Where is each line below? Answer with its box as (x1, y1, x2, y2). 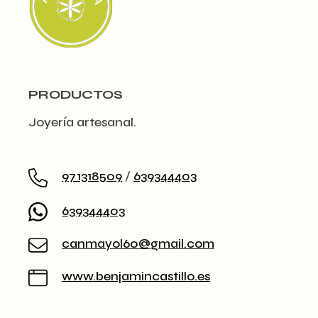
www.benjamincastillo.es (62, 268, 210, 284)
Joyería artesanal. (28, 114, 136, 130)
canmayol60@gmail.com (62, 235, 214, 251)
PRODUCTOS (28, 86, 123, 102)
